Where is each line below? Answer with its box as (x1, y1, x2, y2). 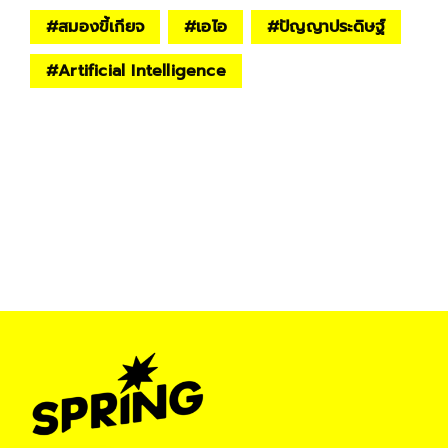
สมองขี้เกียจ (58, 14, 145, 39)
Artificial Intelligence (58, 58, 226, 83)
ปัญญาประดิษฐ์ (279, 14, 386, 39)
